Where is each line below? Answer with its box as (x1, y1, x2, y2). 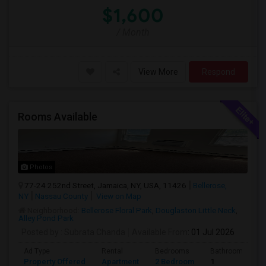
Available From (132, 227, 188, 237)
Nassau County (35, 191, 88, 201)
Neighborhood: (27, 205, 80, 215)
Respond (202, 67, 235, 77)
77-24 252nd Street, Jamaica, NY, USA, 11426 (24, 180, 186, 190)
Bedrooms (155, 247, 189, 255)
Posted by (21, 227, 59, 237)
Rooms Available (18, 110, 97, 123)
